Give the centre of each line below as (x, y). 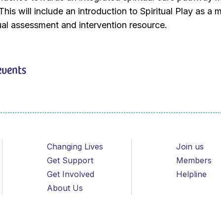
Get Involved (70, 174)
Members (194, 161)
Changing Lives (75, 147)
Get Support (70, 161)
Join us (190, 147)
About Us (65, 188)
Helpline (192, 174)
